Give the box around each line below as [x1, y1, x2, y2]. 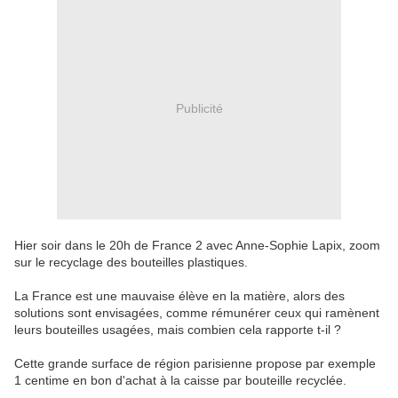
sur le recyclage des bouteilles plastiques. [14, 255, 248, 270]
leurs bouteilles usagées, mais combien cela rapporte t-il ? [14, 322, 341, 338]
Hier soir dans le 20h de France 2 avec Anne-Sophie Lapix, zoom [14, 238, 380, 253]
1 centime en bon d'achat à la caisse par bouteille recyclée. [14, 373, 346, 388]
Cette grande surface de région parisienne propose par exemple [14, 356, 376, 371]
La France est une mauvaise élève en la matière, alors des [14, 289, 345, 304]
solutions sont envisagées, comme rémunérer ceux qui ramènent [14, 306, 379, 321]
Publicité [175, 100, 223, 115]
